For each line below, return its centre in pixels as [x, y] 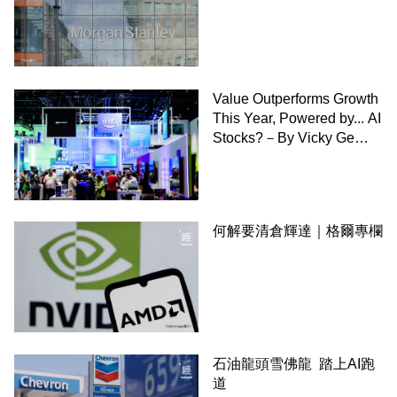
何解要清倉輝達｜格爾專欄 [298, 231]
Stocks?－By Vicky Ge [284, 137]
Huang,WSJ [251, 157]
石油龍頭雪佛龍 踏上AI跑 [294, 364]
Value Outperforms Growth [296, 98]
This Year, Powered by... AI [297, 118]
